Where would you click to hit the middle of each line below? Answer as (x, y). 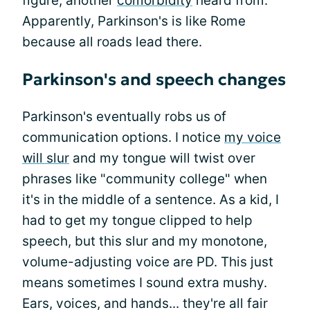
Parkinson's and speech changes (154, 79)
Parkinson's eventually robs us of (124, 116)
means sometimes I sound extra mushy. (145, 282)
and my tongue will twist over (162, 158)
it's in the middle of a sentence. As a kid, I (151, 199)
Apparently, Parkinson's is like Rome (134, 21)
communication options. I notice (123, 137)
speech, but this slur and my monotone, (145, 241)
